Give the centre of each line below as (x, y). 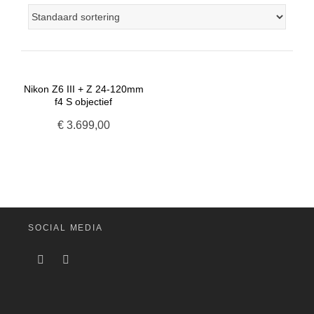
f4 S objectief (84, 102)
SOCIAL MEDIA (66, 227)
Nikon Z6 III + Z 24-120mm (83, 89)
